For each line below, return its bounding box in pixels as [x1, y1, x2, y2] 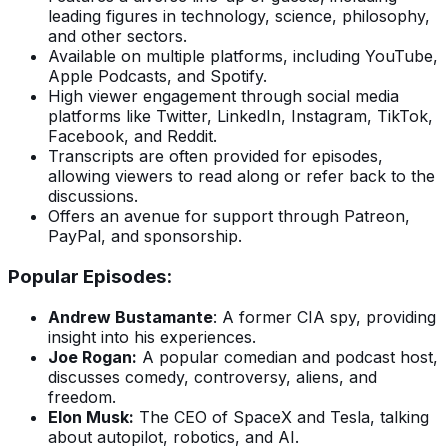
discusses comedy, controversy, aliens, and [48, 366, 377, 387]
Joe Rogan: [48, 346, 137, 367]
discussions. [48, 186, 138, 207]
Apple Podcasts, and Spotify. [48, 66, 267, 87]
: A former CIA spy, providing [213, 306, 436, 327]
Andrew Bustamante [48, 306, 213, 327]
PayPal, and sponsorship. [48, 226, 242, 247]
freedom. [48, 386, 116, 407]
